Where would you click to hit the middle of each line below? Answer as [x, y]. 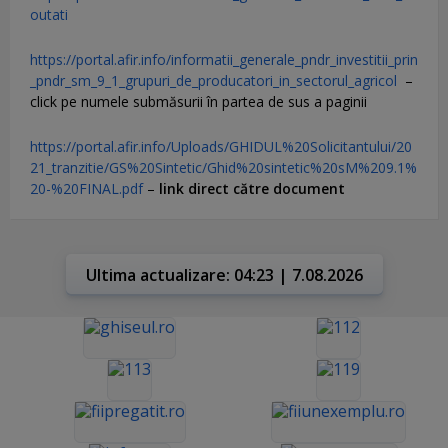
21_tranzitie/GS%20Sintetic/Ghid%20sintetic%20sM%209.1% [223, 167]
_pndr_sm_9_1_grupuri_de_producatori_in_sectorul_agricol [213, 80]
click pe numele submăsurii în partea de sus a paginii [198, 101]
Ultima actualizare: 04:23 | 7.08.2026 [224, 274]
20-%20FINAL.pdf [86, 188]
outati [49, 14]
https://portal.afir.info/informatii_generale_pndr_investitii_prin [224, 59]
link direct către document [254, 188]
